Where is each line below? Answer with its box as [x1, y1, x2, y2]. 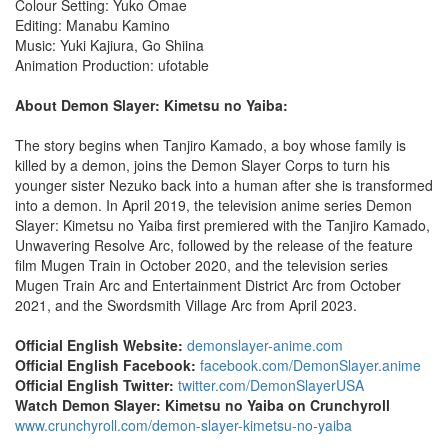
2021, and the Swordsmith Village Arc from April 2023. [15, 294, 357, 315]
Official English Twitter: [15, 374, 174, 395]
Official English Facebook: [15, 354, 196, 375]
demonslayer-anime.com [187, 334, 343, 355]
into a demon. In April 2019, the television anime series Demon [15, 194, 412, 215]
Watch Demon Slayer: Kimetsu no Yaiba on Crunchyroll [15, 394, 390, 415]
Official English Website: [15, 334, 183, 355]
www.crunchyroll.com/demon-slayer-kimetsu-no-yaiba [15, 414, 352, 435]
